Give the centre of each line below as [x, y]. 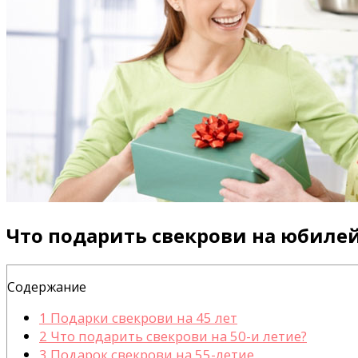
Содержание [47, 286]
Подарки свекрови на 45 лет [142, 317]
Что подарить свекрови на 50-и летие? [177, 336]
